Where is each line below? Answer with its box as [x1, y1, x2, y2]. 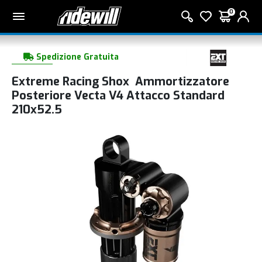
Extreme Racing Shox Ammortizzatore [12, 73, 229, 89]
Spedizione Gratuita [34, 51, 119, 63]
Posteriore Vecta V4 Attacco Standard [12, 87, 225, 104]
